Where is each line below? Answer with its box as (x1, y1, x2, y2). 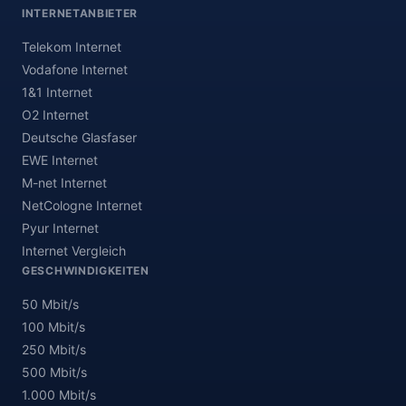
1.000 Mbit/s (22, 387, 96, 402)
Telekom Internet (22, 39, 121, 54)
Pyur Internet (22, 220, 99, 236)
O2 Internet (22, 107, 89, 122)
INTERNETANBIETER (22, 6, 139, 20)
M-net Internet (22, 175, 107, 190)
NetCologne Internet (22, 198, 142, 213)
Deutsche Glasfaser (22, 130, 137, 145)
